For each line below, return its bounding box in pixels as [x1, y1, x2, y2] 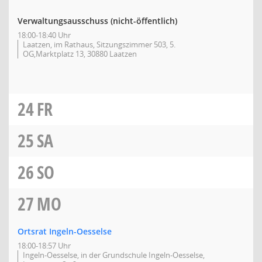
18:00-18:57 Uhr [18, 240, 71, 251]
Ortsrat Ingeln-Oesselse [18, 226, 112, 237]
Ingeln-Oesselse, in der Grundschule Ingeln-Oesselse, [23, 250, 205, 260]
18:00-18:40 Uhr [18, 30, 71, 40]
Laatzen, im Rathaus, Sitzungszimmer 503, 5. [23, 39, 175, 50]
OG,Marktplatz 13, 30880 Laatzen [23, 49, 137, 59]
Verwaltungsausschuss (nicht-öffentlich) [18, 15, 177, 26]
